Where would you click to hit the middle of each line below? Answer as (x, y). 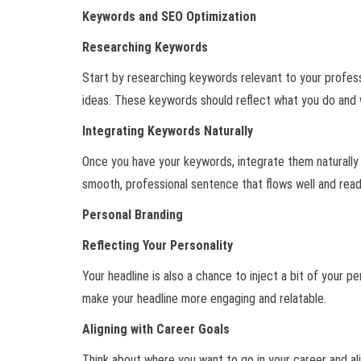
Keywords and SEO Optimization (169, 17)
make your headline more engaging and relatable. (204, 299)
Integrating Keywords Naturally (168, 131)
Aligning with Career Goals (156, 330)
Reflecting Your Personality (158, 246)
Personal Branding (133, 215)
